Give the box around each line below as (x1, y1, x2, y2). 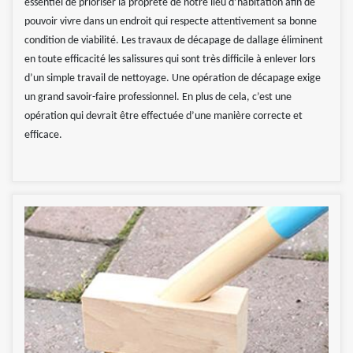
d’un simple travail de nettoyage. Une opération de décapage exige (24, 72, 321, 84)
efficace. (24, 128, 62, 141)
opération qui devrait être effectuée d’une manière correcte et (24, 110, 303, 122)
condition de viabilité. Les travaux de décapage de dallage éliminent (24, 34, 323, 46)
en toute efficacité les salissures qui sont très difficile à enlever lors (24, 53, 315, 65)
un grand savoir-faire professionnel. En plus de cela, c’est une (24, 91, 292, 103)
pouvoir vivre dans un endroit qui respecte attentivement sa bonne (24, 15, 317, 28)
